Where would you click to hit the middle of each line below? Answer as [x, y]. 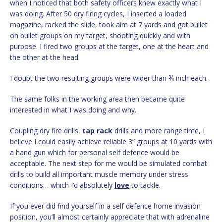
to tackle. [145, 185]
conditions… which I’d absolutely [62, 185]
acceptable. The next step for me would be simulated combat [109, 164]
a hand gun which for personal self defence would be [95, 153]
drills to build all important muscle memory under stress [99, 174]
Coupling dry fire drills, [46, 131]
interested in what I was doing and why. [73, 110]
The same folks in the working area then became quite [97, 99]
